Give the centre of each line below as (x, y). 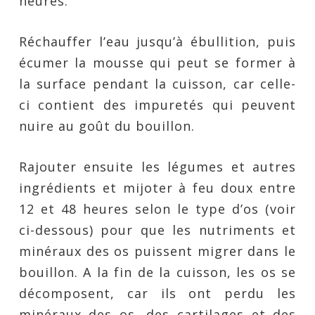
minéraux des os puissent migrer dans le (157, 251)
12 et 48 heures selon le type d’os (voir (157, 209)
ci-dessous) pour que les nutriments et (157, 230)
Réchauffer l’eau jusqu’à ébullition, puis (157, 41)
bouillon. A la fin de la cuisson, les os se (157, 272)
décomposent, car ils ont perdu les (157, 293)
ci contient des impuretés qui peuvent (157, 105)
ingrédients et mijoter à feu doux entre (157, 188)
